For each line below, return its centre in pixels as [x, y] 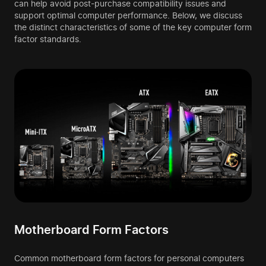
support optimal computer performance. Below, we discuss [128, 15]
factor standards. [48, 39]
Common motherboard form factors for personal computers [129, 258]
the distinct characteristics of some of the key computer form [133, 27]
